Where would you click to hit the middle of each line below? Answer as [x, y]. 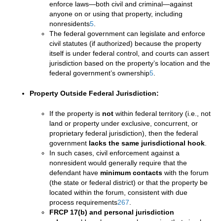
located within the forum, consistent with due [118, 193]
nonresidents [70, 24]
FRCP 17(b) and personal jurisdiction [112, 212]
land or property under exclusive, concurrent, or [124, 124]
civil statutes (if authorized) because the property [125, 44]
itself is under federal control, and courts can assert [129, 54]
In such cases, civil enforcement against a [114, 153]
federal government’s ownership [99, 73]
